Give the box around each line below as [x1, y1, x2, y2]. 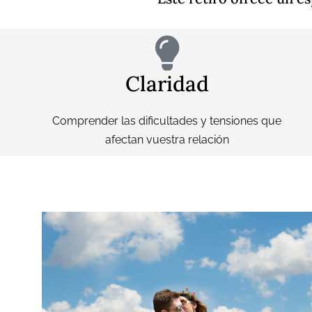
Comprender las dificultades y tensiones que [52, 114, 282, 127]
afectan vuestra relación [104, 132, 229, 146]
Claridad [125, 70, 209, 97]
